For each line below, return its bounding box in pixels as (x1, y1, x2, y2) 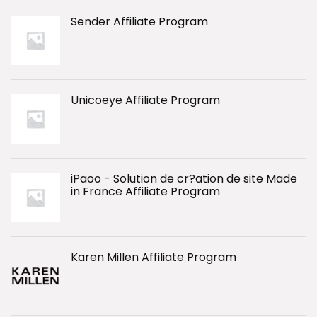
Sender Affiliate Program (71, 13, 208, 30)
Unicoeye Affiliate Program (71, 92, 220, 108)
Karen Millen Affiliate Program (71, 249, 236, 265)
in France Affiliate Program (71, 183, 220, 200)
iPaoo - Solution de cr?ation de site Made (71, 171, 297, 187)
